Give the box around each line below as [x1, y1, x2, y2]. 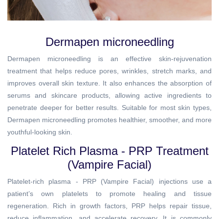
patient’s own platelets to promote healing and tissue [7, 190, 212, 197]
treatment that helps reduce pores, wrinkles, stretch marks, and [7, 67, 212, 75]
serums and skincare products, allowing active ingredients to [7, 91, 212, 99]
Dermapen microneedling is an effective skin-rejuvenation [7, 55, 212, 63]
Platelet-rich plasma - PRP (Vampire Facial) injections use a [7, 177, 212, 185]
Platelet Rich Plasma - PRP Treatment [10, 144, 209, 157]
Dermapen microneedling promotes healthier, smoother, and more [7, 116, 212, 124]
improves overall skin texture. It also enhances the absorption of [7, 79, 212, 87]
